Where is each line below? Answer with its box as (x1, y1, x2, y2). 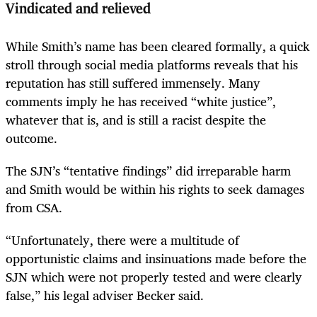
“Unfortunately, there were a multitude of (6, 229, 239, 251)
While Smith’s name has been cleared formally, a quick (6, 35, 310, 57)
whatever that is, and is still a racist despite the (6, 109, 266, 131)
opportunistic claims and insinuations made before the (6, 248, 306, 270)
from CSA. (6, 197, 62, 219)
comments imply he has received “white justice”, (6, 91, 276, 113)
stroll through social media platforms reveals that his (6, 54, 298, 76)
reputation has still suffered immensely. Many (6, 72, 260, 94)
